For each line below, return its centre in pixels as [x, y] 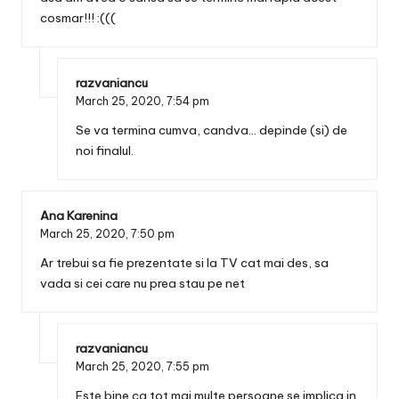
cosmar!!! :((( [78, 18]
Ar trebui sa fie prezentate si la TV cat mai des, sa [184, 262]
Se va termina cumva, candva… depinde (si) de [212, 130]
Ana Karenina [79, 215]
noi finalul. [105, 150]
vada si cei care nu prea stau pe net [142, 283]
